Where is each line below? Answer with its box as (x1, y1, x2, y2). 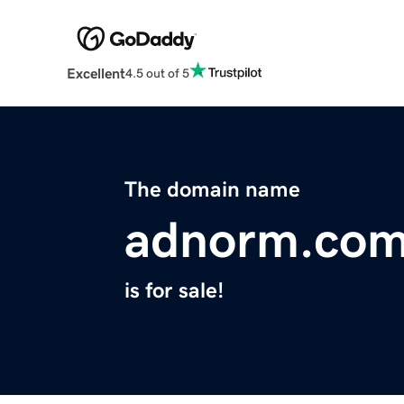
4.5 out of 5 (124, 66, 189, 79)
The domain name (124, 179, 300, 201)
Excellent (66, 66, 125, 81)
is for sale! (124, 280, 224, 302)
